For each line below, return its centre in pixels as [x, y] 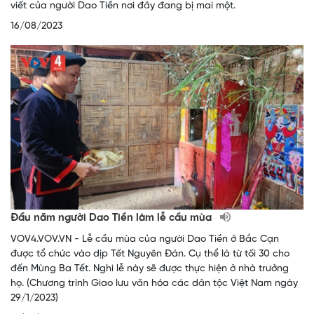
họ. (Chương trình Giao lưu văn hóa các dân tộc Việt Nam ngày [154, 283]
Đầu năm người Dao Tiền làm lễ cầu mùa [112, 218]
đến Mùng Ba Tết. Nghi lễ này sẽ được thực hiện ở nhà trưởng [150, 268]
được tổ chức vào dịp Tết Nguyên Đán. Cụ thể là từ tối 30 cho [150, 254]
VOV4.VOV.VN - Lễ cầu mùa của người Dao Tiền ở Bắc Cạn [145, 239]
